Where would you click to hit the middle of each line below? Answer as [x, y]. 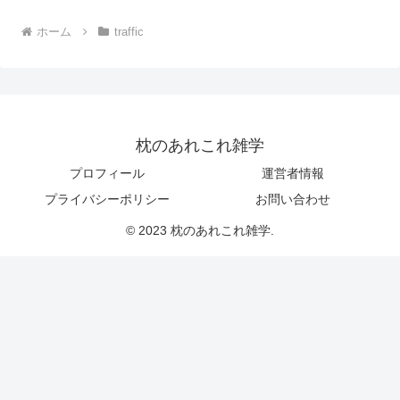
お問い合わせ [293, 200]
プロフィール [107, 174]
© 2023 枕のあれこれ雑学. [200, 231]
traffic [129, 32]
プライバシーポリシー [107, 200]
